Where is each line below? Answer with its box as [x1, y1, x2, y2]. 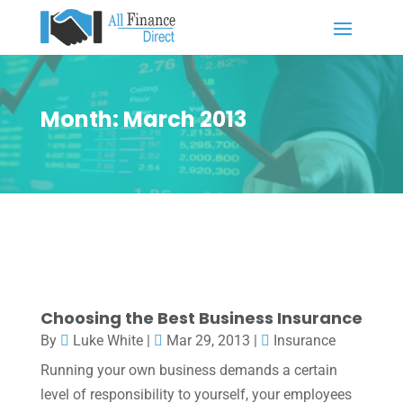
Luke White [72, 331, 143, 349]
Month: [40, 104, 123, 135]
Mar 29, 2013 [166, 331, 250, 349]
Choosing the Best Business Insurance [40, 306, 363, 329]
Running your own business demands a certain [40, 361, 337, 379]
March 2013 [122, 104, 246, 135]
